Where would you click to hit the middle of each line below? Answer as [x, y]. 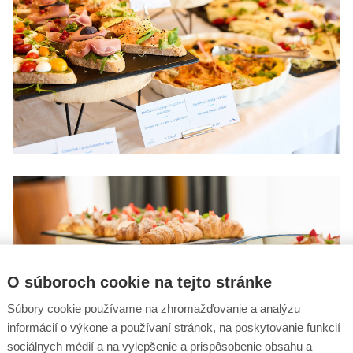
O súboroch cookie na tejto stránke [139, 282]
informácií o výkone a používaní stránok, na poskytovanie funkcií [174, 327]
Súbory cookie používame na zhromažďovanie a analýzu [154, 308]
